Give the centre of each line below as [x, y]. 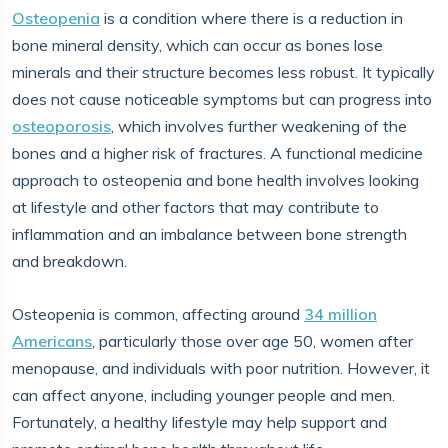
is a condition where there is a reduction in [251, 18]
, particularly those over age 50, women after [252, 341]
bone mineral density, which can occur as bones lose [197, 45]
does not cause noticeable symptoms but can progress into [222, 99]
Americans [52, 341]
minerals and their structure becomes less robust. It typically [223, 72]
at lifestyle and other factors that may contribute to [195, 207]
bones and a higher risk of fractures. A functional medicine [217, 153]
